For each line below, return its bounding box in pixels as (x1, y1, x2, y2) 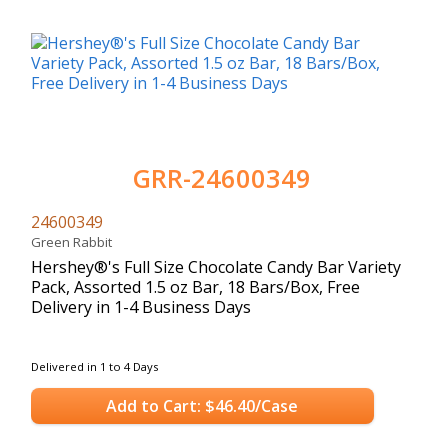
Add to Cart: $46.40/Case (106, 395, 299, 418)
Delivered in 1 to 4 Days (31, 358, 158, 374)
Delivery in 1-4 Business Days (31, 295, 251, 318)
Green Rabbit (31, 232, 118, 251)
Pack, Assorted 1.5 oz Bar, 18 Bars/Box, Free (31, 275, 360, 298)
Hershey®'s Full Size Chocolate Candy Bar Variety (31, 255, 401, 278)
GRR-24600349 (132, 160, 311, 196)
